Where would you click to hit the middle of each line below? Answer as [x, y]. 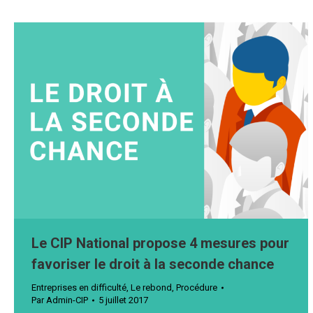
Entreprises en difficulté [79, 288]
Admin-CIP [67, 300]
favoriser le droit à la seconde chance [153, 264]
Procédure [197, 288]
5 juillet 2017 [123, 300]
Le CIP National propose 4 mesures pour [160, 243]
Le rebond [151, 288]
